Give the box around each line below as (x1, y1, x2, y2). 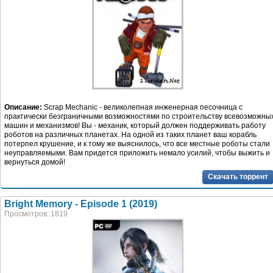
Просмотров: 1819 (4, 210, 68, 219)
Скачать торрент (208, 172, 268, 182)
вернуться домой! (4, 158, 65, 167)
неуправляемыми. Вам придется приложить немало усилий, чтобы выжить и (4, 149, 270, 158)
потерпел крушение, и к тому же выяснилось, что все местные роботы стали (4, 140, 270, 149)
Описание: (4, 103, 42, 112)
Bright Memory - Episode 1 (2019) (4, 199, 157, 210)
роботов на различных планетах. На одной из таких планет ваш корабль (4, 130, 257, 140)
